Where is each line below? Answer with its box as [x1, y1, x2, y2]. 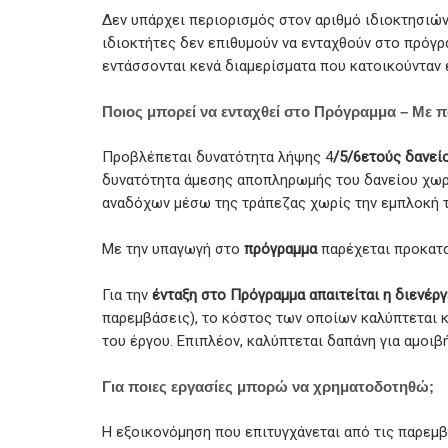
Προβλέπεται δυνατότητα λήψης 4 [102, 147, 333, 166]
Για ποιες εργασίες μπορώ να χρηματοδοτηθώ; [102, 377, 434, 395]
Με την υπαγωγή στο [102, 239, 244, 258]
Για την [102, 285, 148, 304]
